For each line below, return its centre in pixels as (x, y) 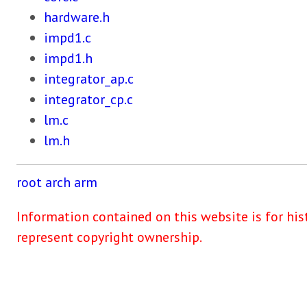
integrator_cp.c (88, 99)
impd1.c (67, 38)
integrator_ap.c (89, 79)
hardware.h (77, 17)
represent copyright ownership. (109, 237)
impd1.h (68, 58)
